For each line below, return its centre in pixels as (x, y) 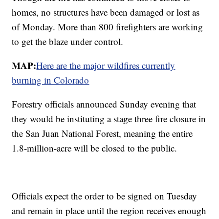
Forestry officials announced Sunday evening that (104, 104)
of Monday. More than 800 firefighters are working (108, 27)
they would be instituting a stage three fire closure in (109, 119)
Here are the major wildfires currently (106, 66)
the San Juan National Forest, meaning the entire (102, 133)
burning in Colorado (51, 80)
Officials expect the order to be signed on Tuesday (105, 196)
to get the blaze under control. (68, 42)
